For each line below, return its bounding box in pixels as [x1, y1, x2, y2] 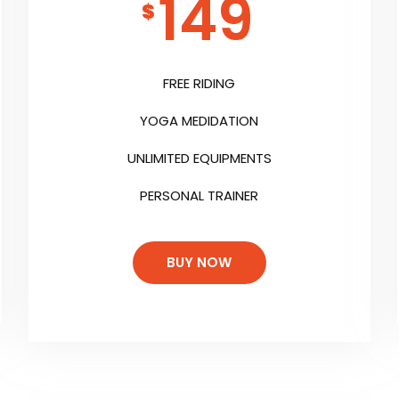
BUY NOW [167, 253, 232, 273]
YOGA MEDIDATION [140, 111, 259, 131]
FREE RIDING [163, 74, 236, 94]
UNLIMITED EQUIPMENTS [126, 149, 272, 168]
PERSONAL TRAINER [140, 186, 259, 206]
